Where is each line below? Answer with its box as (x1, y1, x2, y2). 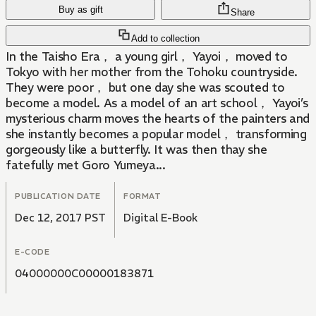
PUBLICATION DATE (15, 191, 101, 202)
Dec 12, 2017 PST (15, 211, 106, 225)
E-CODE (15, 247, 50, 257)
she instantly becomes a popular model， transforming (6, 126, 307, 142)
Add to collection (130, 33, 200, 44)
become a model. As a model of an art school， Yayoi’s (6, 95, 308, 111)
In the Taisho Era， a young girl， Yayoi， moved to (6, 49, 288, 65)
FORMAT (123, 191, 162, 202)
